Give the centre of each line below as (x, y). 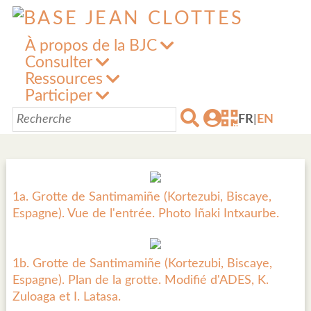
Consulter (59, 62)
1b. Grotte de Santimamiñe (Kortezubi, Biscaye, (142, 264)
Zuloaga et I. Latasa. (67, 297)
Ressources (64, 79)
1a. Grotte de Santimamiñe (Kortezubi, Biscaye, (142, 197)
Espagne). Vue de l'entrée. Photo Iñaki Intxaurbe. (146, 214)
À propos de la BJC (91, 46)
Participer (59, 96)
